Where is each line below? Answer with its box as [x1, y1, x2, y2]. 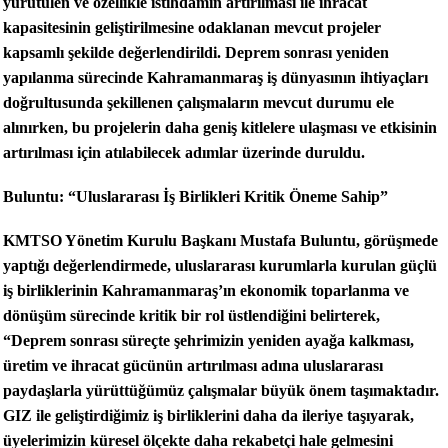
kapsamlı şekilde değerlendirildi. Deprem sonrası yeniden [3, 44, 389, 62]
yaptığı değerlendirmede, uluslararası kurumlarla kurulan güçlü [3, 256, 437, 274]
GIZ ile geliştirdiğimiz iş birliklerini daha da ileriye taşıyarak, [3, 406, 414, 424]
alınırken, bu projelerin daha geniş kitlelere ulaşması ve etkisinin [3, 119, 437, 137]
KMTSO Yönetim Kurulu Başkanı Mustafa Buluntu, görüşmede [3, 231, 438, 249]
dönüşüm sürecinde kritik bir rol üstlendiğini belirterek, [3, 306, 380, 324]
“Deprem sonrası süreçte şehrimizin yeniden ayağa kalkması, [3, 331, 414, 349]
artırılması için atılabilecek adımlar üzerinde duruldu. [3, 144, 365, 162]
